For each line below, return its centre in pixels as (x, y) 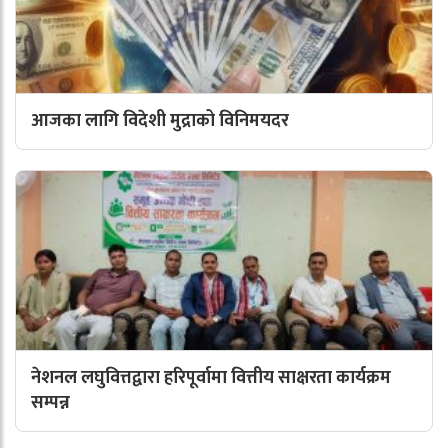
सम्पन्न (50, 403)
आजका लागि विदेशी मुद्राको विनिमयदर (162, 121)
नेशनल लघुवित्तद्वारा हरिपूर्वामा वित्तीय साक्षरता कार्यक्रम (211, 378)
